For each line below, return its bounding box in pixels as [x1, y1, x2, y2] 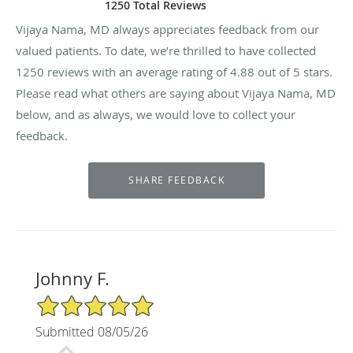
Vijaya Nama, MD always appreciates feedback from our [16, 20, 319, 37]
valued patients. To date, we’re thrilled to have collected [16, 42, 316, 58]
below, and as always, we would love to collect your [16, 106, 295, 122]
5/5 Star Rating [35, 292, 113, 308]
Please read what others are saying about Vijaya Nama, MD [16, 84, 336, 101]
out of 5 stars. [255, 63, 333, 80]
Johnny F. [35, 266, 110, 290]
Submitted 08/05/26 [35, 322, 148, 340]
